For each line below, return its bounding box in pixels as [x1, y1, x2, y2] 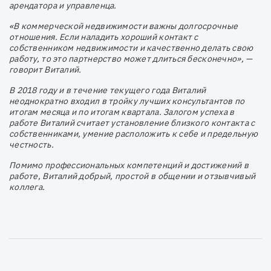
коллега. [9, 181, 45, 192]
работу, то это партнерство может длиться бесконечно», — [9, 53, 253, 64]
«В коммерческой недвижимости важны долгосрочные [9, 20, 238, 31]
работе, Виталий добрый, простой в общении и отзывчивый [9, 170, 256, 181]
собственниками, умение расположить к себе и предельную [9, 128, 258, 139]
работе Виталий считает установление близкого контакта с [9, 117, 255, 128]
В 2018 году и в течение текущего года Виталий [9, 84, 206, 96]
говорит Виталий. [9, 64, 82, 75]
